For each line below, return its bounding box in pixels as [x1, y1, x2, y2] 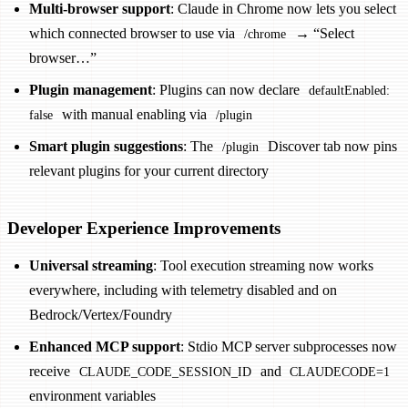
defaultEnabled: [308, 82, 390, 97]
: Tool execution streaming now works [153, 257, 373, 273]
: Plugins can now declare [152, 81, 303, 97]
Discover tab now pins [263, 138, 397, 154]
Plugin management [29, 81, 152, 97]
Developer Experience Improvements [7, 218, 280, 238]
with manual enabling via [57, 106, 210, 122]
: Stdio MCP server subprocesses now [180, 338, 397, 354]
